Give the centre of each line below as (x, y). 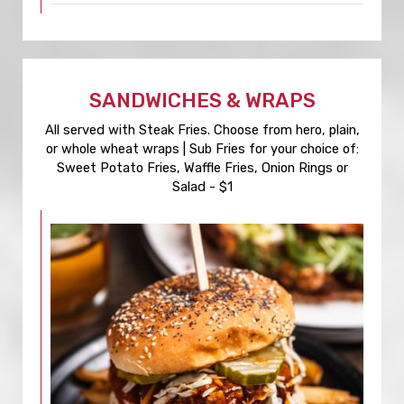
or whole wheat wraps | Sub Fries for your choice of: (202, 149)
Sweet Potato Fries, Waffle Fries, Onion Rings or (202, 168)
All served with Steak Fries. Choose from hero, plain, (202, 130)
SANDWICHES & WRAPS (202, 101)
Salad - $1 (202, 187)
